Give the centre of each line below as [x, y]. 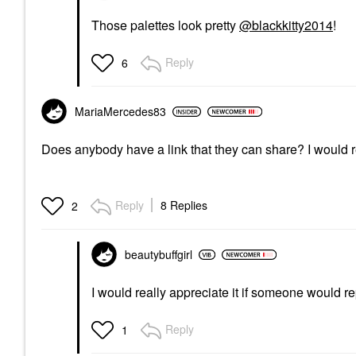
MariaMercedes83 [120, 111]
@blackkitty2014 [286, 25]
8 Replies [184, 205]
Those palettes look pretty [165, 25]
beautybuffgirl [159, 254]
